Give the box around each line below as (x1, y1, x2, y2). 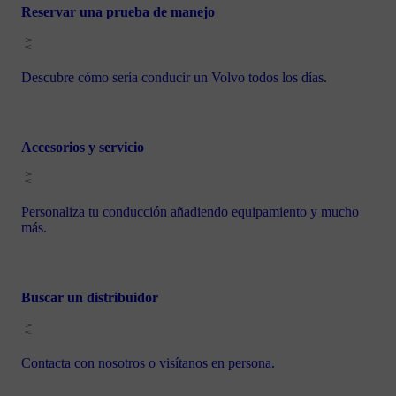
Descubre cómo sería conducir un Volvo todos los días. (21, 69, 327, 85)
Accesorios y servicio (21, 139, 144, 155)
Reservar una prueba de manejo (21, 4, 215, 20)
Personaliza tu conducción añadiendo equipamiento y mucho (21, 204, 359, 220)
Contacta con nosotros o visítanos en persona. (21, 354, 275, 370)
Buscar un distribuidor (21, 290, 158, 306)
